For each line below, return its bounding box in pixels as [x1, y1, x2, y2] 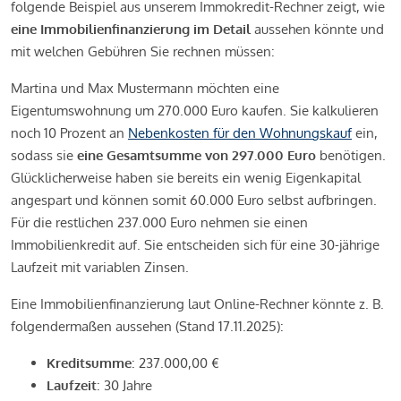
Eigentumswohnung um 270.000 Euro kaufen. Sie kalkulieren [11, 102, 379, 120]
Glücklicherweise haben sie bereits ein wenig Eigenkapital [11, 169, 361, 187]
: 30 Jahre [97, 377, 152, 395]
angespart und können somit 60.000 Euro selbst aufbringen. [11, 192, 377, 209]
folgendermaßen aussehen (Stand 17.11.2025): [11, 318, 284, 336]
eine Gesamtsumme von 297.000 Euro [77, 147, 316, 165]
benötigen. [316, 147, 386, 165]
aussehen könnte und [251, 21, 384, 38]
